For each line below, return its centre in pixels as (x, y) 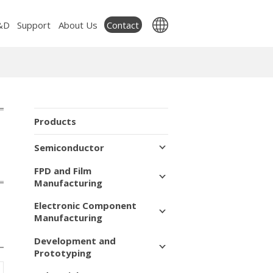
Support (34, 25)
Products (55, 121)
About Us (78, 25)
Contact (123, 25)
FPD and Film (63, 170)
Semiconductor (69, 147)
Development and (75, 240)
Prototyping (63, 253)
